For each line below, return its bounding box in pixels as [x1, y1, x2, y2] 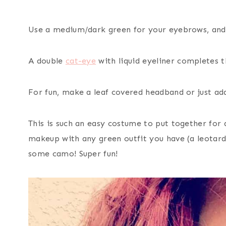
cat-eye [65, 56, 96, 66]
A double [28, 56, 66, 66]
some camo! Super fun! [28, 149, 118, 159]
